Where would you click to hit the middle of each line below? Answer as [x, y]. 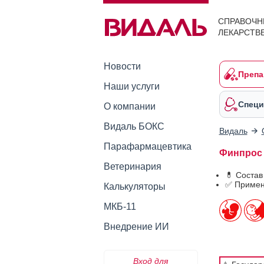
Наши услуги [131, 86]
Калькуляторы [134, 187]
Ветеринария [132, 166]
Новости [122, 66]
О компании [129, 106]
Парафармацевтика [147, 146]
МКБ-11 [120, 207]
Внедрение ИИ [136, 227]
